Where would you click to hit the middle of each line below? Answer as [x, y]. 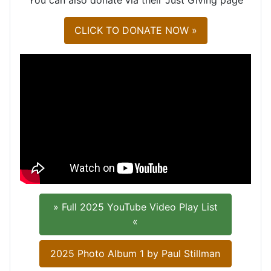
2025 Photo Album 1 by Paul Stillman [135, 254]
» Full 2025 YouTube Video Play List [135, 207]
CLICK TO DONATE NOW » [135, 31]
